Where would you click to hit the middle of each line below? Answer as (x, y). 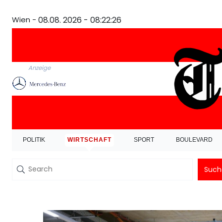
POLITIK (34, 140)
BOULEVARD (194, 140)
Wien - (24, 20)
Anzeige (39, 68)
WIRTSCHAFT (89, 140)
